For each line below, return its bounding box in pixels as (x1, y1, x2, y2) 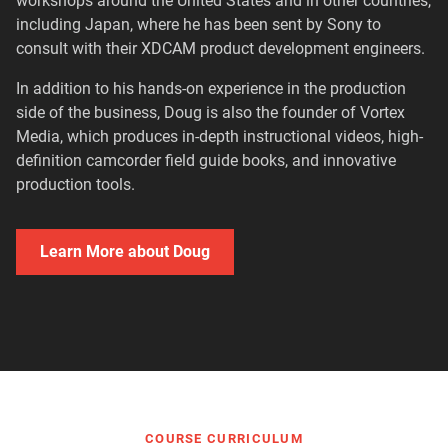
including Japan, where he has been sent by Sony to (16, 15, 381, 35)
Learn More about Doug (40, 242, 210, 262)
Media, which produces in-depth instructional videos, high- (16, 127, 423, 147)
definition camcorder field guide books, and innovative (16, 151, 396, 171)
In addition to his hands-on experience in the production (16, 79, 406, 99)
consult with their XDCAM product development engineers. (16, 39, 425, 59)
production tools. (16, 175, 135, 195)
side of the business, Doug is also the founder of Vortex (16, 103, 405, 123)
